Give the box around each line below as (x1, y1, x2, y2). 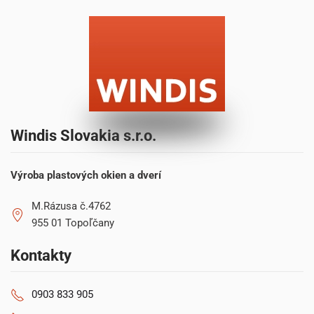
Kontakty (11, 246, 71, 264)
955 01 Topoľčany (32, 216, 114, 229)
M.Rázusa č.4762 (32, 199, 111, 212)
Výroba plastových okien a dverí (11, 168, 161, 182)
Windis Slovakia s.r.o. (11, 127, 156, 145)
